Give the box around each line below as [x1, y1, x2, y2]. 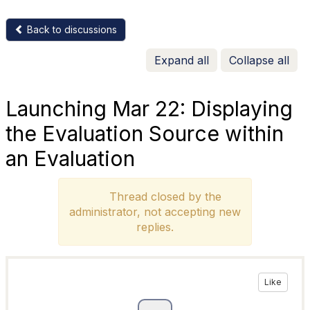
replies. [136, 220, 174, 234]
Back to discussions [24, 24, 117, 35]
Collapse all [229, 53, 289, 67]
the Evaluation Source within [6, 121, 284, 146]
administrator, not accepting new [69, 205, 241, 219]
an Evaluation [6, 146, 135, 171]
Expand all [154, 53, 209, 67]
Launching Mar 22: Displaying [6, 96, 293, 121]
